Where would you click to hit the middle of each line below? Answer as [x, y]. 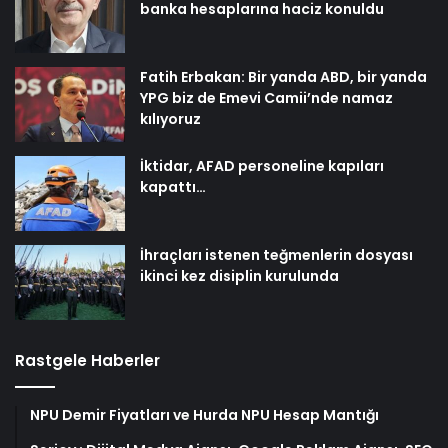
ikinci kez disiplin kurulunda [239, 276]
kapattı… [173, 187]
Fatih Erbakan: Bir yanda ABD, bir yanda [283, 77]
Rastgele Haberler [87, 361]
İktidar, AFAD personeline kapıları [262, 166]
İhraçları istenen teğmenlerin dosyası [276, 255]
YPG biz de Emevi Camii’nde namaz [266, 98]
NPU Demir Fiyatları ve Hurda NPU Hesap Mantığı [204, 415]
